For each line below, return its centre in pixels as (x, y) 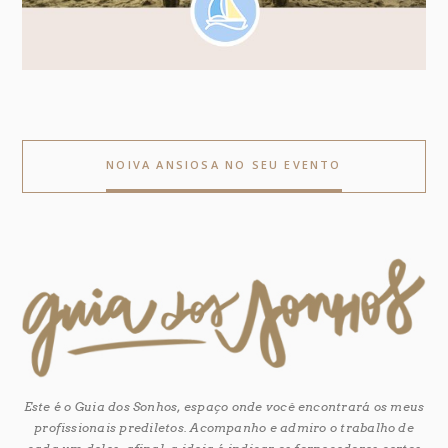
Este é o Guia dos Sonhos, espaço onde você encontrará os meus (224, 407)
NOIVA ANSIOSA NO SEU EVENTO (224, 164)
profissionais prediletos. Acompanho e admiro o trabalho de (224, 428)
